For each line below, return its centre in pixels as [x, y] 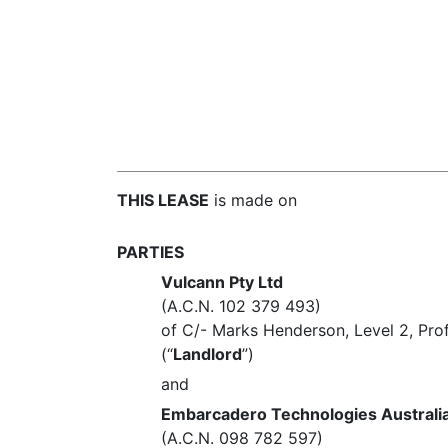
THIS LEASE [163, 200]
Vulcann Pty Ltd [222, 282]
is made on [253, 200]
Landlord [208, 354]
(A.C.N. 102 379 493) [241, 306]
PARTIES [150, 252]
